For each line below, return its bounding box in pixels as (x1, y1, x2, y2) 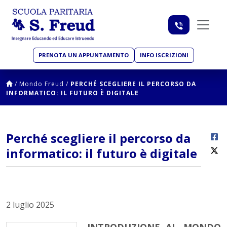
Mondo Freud (19, 80, 64, 89)
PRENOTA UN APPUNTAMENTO (39, 51, 129, 59)
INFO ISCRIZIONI (140, 51, 188, 59)
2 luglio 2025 (6, 199, 54, 211)
